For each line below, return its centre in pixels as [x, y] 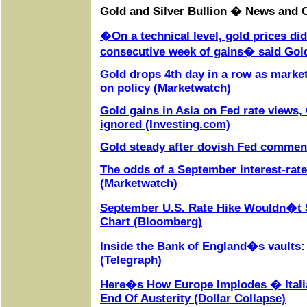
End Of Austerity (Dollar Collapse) [193, 298]
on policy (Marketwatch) [165, 88]
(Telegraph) [131, 260]
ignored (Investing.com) [165, 124]
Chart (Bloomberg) [151, 222]
